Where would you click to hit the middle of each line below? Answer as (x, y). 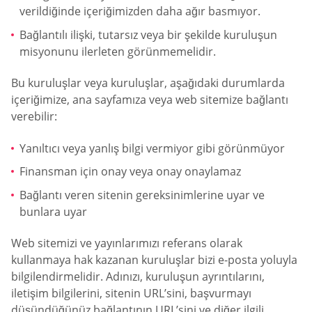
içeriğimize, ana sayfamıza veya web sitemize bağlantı (150, 100)
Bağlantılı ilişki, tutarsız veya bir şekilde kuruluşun (148, 34)
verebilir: (34, 117)
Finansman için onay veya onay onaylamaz (130, 172)
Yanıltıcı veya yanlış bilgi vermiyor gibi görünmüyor (152, 148)
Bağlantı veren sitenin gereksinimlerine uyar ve (142, 195)
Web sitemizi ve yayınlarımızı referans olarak (127, 243)
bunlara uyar (53, 212)
